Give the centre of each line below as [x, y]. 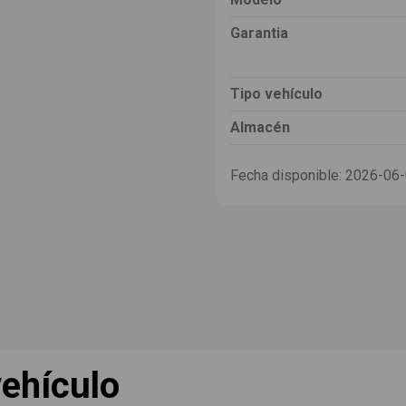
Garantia [259, 33]
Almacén [260, 127]
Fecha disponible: [286, 175]
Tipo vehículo [276, 93]
